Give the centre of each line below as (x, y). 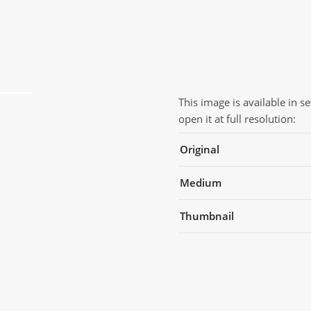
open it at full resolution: (237, 119)
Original (200, 149)
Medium (201, 183)
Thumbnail (207, 216)
